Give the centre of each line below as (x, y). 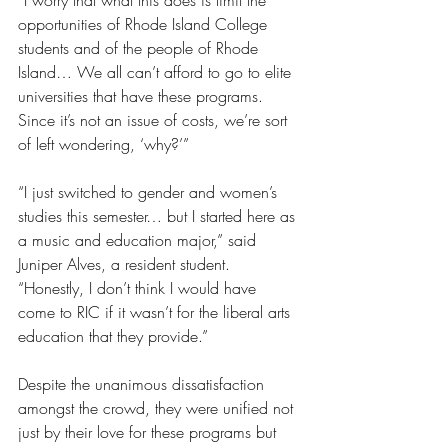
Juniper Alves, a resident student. (126, 264)
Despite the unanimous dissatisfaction (143, 384)
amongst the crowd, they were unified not (158, 408)
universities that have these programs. (143, 96)
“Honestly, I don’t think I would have (139, 288)
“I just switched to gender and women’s (150, 192)
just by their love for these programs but (149, 432)
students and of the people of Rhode (140, 48)
